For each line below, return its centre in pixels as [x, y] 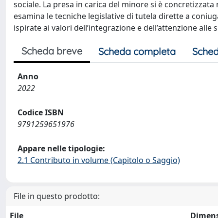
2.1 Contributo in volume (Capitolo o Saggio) [99, 160]
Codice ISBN [41, 112]
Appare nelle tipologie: [61, 148]
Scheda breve [52, 51]
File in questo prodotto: [57, 196]
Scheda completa [137, 51]
